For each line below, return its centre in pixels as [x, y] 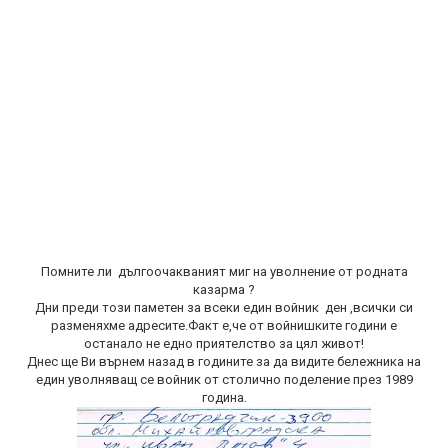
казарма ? [224, 289]
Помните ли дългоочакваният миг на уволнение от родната [224, 271]
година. [224, 397]
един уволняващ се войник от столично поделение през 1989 [224, 379]
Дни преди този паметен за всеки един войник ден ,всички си [224, 307]
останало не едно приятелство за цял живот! [224, 343]
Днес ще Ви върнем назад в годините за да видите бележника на [224, 361]
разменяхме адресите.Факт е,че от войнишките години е [224, 325]
